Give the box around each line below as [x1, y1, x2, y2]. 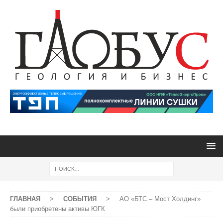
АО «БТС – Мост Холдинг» [119, 195, 201, 203]
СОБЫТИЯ [63, 195, 97, 203]
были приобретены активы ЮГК [10, 205, 105, 213]
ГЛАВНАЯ [10, 195, 40, 203]
